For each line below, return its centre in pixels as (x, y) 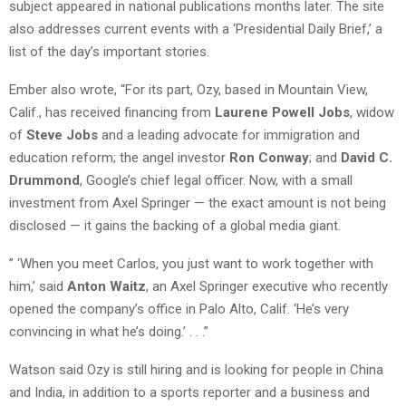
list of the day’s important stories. (109, 51)
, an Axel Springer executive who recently (267, 286)
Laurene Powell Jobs (282, 112)
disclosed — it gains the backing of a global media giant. (175, 225)
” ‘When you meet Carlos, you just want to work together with (191, 263)
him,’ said (38, 286)
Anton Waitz (106, 286)
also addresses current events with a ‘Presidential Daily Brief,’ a (196, 29)
